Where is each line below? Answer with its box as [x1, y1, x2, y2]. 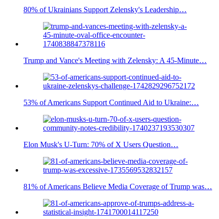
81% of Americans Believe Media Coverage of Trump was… [23, 182, 212, 191]
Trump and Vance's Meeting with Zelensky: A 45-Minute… [23, 56, 207, 65]
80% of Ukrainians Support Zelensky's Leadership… [23, 5, 187, 14]
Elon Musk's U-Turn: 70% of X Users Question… [23, 140, 178, 149]
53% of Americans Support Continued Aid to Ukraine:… [23, 98, 199, 107]
